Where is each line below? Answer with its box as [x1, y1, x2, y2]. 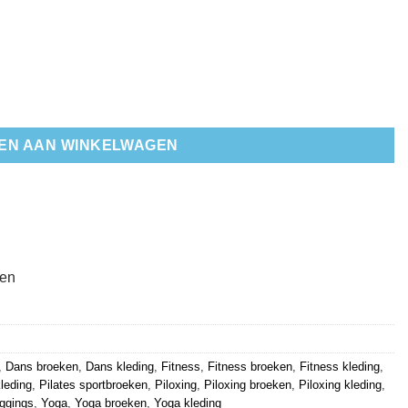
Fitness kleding [300, 360, 380, 374]
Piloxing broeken [204, 378, 291, 393]
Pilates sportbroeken [39, 378, 148, 393]
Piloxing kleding [299, 378, 382, 393]
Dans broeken [5, 360, 78, 374]
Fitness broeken [208, 360, 292, 374]
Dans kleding [86, 360, 154, 374]
